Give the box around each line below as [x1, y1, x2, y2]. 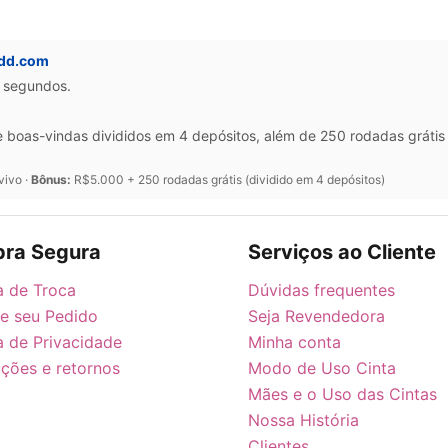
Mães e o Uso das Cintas [248, 383, 437, 404]
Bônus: [31, 171, 71, 187]
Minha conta [248, 331, 341, 352]
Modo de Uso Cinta [248, 357, 396, 378]
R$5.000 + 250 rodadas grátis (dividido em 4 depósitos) [71, 171, 385, 187]
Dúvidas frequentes [248, 279, 395, 300]
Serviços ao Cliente [248, 239, 436, 264]
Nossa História [248, 409, 359, 430]
